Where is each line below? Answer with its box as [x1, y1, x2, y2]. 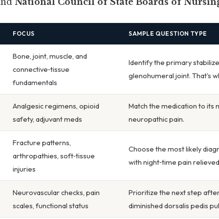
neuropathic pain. [129, 114, 184, 124]
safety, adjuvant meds [13, 114, 82, 124]
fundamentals [13, 78, 57, 88]
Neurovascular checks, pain [13, 188, 100, 197]
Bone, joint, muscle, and [13, 51, 87, 61]
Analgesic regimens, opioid [13, 101, 99, 111]
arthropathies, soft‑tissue [13, 151, 95, 161]
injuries [13, 164, 36, 174]
